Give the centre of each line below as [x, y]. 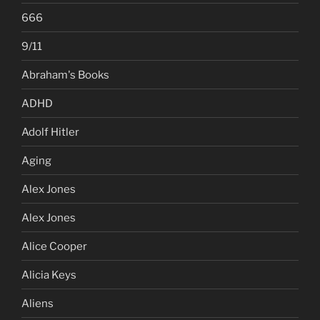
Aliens [37, 303]
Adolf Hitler [50, 132]
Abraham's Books [65, 75]
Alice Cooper [54, 246]
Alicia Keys [49, 275]
